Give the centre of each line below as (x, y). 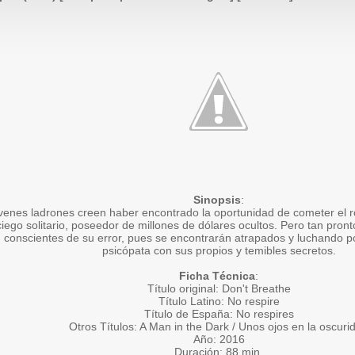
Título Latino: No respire (219, 301)
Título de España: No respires (219, 314)
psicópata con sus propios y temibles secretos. (219, 250)
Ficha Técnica (217, 276)
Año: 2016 (219, 339)
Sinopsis (217, 200)
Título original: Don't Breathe (219, 288)
